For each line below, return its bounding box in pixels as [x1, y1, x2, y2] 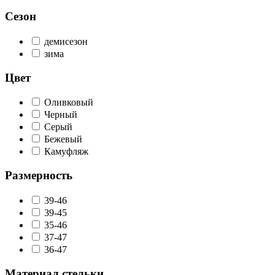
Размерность [5, 169, 72, 182]
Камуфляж [44, 146, 88, 157]
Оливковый [44, 97, 93, 108]
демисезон [44, 36, 88, 47]
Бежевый [44, 134, 82, 145]
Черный [44, 109, 77, 120]
